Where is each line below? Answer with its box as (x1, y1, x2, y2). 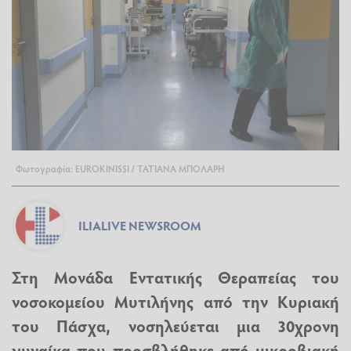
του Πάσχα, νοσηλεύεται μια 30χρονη (12, 314, 339, 338)
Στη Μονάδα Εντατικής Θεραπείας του (12, 266, 339, 289)
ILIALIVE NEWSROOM (78, 217, 201, 234)
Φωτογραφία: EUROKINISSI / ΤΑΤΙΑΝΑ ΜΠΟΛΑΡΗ (16, 162, 225, 175)
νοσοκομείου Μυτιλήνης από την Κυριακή (12, 290, 339, 313)
